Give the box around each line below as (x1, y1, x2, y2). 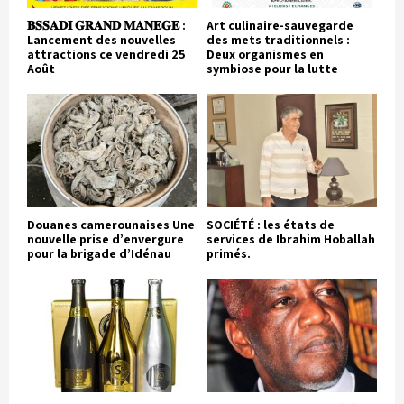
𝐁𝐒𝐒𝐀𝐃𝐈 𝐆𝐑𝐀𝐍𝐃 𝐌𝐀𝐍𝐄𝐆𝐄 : (27, 16, 186, 33)
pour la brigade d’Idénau (27, 244, 171, 262)
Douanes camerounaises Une (27, 216, 195, 233)
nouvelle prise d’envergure (27, 230, 184, 247)
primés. (207, 244, 251, 262)
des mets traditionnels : (207, 31, 350, 48)
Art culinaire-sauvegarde (207, 16, 353, 33)
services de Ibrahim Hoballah (207, 230, 375, 247)
